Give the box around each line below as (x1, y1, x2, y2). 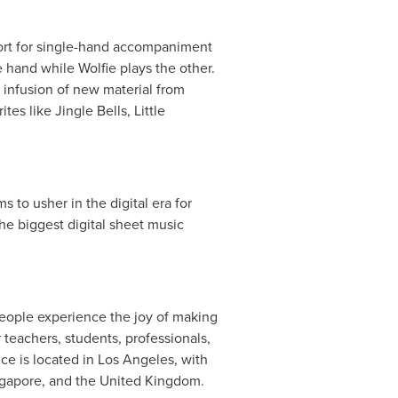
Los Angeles (97, 349, 174, 370)
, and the (41, 370, 99, 391)
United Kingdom (99, 370, 201, 391)
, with (173, 349, 208, 370)
